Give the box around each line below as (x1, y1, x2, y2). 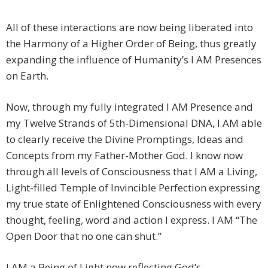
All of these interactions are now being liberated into (6, 20, 253, 34)
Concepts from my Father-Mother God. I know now (6, 148, 243, 162)
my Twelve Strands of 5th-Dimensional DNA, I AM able (6, 115, 262, 130)
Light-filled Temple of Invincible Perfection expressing (6, 180, 260, 194)
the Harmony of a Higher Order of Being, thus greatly (6, 36, 257, 50)
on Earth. (6, 68, 48, 83)
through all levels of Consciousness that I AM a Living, (6, 164, 257, 178)
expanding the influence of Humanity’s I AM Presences (6, 52, 261, 66)
